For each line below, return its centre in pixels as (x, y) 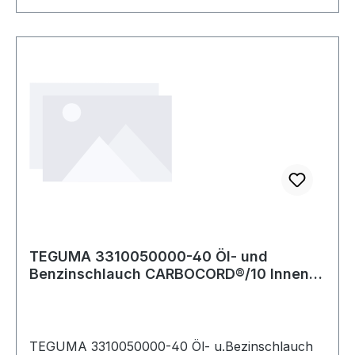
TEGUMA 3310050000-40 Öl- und (149, 256)
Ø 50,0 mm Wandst (96, 291)
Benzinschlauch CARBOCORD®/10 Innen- (172, 273)
